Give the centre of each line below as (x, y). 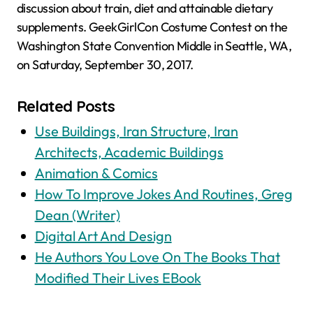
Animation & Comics (96, 173)
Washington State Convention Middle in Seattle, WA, (154, 45)
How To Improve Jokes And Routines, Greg (163, 194)
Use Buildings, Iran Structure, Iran (136, 131)
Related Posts (66, 106)
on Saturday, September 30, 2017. (105, 64)
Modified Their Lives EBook (118, 278)
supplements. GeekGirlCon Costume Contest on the (152, 27)
